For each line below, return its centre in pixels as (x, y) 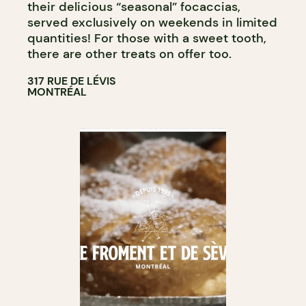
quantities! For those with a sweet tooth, (147, 38)
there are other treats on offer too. (129, 54)
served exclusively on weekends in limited (152, 22)
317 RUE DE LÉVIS (72, 81)
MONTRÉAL (57, 92)
